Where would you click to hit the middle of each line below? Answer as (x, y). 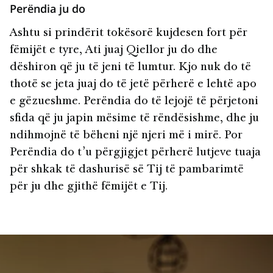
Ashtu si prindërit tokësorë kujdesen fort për (129, 33)
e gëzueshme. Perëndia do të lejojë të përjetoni (134, 101)
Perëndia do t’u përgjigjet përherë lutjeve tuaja (135, 153)
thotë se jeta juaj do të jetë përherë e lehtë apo (133, 84)
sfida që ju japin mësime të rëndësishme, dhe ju (134, 119)
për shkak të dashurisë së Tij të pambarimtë (127, 170)
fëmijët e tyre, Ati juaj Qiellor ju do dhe (114, 50)
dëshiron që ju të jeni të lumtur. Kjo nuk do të (130, 67)
